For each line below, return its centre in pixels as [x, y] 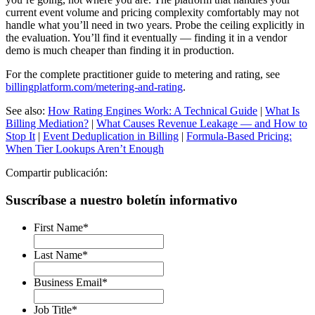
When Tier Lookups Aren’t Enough [85, 149]
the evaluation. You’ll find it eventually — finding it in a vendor [146, 38]
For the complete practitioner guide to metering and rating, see [143, 75]
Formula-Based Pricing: [239, 136]
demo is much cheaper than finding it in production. [120, 51]
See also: [27, 111]
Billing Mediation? [47, 124]
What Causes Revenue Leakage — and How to [202, 124]
